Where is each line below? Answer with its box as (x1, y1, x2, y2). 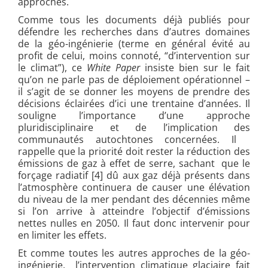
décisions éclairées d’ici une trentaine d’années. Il (18, 96, 250, 110)
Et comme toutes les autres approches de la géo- (18, 246, 250, 260)
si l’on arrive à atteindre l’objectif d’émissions (18, 204, 250, 218)
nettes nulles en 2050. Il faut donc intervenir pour (18, 216, 250, 230)
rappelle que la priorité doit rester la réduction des (18, 144, 250, 158)
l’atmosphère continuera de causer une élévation (18, 180, 250, 194)
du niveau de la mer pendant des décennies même (18, 192, 250, 206)
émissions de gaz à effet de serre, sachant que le (18, 156, 250, 170)
